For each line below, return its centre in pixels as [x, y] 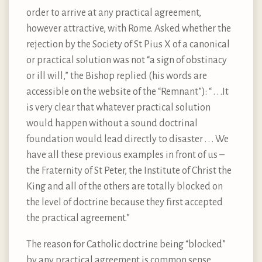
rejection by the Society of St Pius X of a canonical [128, 44]
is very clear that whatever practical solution [118, 107]
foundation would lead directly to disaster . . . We [127, 139]
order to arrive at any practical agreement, [114, 13]
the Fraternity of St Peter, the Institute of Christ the [129, 170]
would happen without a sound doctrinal [112, 123]
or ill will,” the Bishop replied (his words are [117, 76]
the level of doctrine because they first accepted [125, 202]
